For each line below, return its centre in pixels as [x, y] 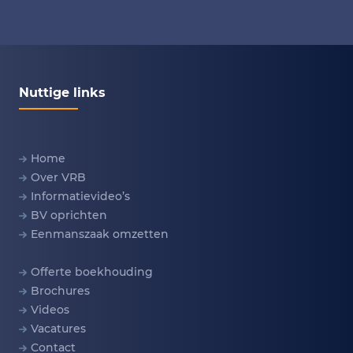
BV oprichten [69, 216]
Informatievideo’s [80, 197]
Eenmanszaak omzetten [100, 234]
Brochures [60, 291]
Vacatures [58, 329]
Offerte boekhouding [92, 272]
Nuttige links [62, 92]
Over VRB [58, 178]
